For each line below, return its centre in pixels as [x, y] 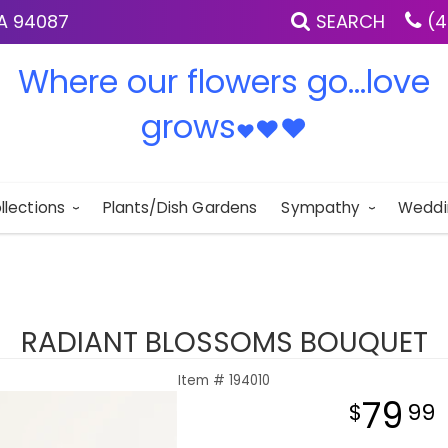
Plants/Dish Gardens [180, 207]
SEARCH [350, 21]
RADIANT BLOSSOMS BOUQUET [224, 342]
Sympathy [321, 207]
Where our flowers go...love [224, 81]
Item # [203, 380]
